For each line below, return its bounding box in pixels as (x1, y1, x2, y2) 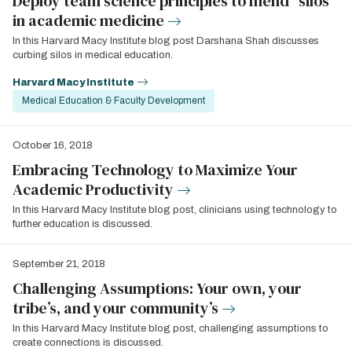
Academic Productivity (13, 178, 174, 200)
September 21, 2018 (13, 258, 105, 269)
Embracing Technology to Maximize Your (13, 159, 298, 181)
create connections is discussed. (13, 337, 163, 348)
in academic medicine (13, 9, 164, 31)
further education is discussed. (13, 218, 152, 229)
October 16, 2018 (13, 140, 93, 151)
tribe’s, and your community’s (13, 297, 218, 319)
